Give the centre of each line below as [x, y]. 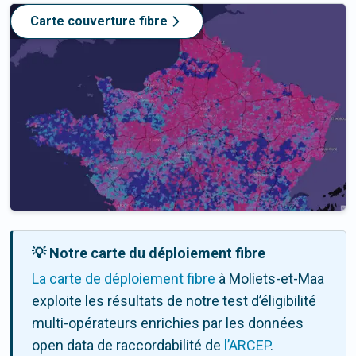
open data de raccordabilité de [128, 346]
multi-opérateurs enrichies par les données [168, 323]
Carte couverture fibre [99, 21]
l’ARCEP [247, 346]
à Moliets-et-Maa [270, 279]
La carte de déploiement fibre [124, 279]
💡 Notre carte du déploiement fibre [149, 253]
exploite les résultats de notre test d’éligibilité [174, 301]
